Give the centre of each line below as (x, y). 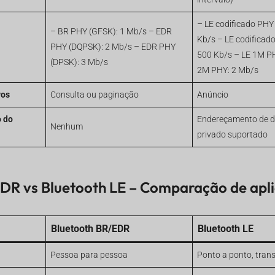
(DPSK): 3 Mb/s (79, 62)
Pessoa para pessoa (89, 255)
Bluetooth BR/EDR (90, 228)
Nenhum (66, 126)
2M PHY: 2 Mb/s (227, 70)
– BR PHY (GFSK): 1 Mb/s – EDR (111, 31)
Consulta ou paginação (94, 95)
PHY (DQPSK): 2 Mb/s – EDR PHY (113, 47)
